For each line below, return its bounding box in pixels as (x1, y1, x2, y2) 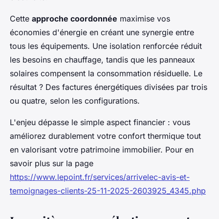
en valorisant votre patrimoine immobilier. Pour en (10, 145, 194, 155)
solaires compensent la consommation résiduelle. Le (10, 68, 202, 79)
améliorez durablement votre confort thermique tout (10, 131, 201, 141)
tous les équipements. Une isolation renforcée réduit (10, 41, 202, 51)
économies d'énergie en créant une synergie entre (10, 27, 194, 38)
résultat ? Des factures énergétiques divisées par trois (10, 82, 207, 92)
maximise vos (117, 14, 170, 24)
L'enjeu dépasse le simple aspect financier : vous (10, 117, 190, 128)
